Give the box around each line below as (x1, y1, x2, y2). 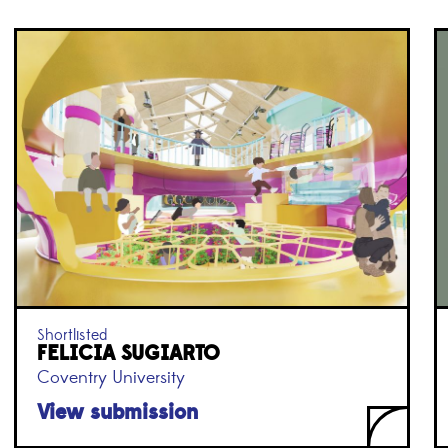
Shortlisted (36, 325, 107, 346)
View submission (36, 399, 198, 427)
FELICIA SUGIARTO (36, 340, 220, 368)
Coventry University (36, 367, 185, 390)
